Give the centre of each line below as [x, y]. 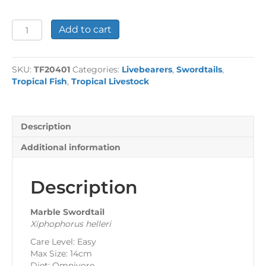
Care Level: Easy [63, 242]
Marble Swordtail [67, 212]
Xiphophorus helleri [71, 224]
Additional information [71, 148]
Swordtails [199, 70]
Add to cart [85, 30]
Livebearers [147, 70]
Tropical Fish [39, 82]
